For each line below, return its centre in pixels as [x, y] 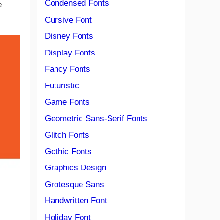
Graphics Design [75, 168]
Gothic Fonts [68, 151]
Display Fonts [70, 53]
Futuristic [62, 85]
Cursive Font [68, 20]
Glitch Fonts [67, 135]
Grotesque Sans [74, 184]
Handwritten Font [76, 201]
